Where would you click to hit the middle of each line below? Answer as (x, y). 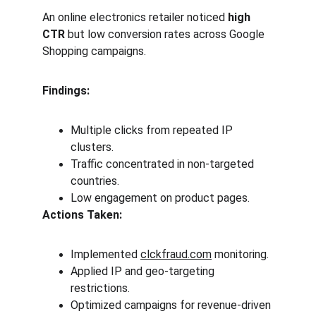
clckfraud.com (176, 254)
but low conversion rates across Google (166, 34)
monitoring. (240, 254)
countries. (95, 181)
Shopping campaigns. (94, 51)
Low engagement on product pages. (160, 198)
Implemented (105, 254)
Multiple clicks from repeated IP (153, 130)
